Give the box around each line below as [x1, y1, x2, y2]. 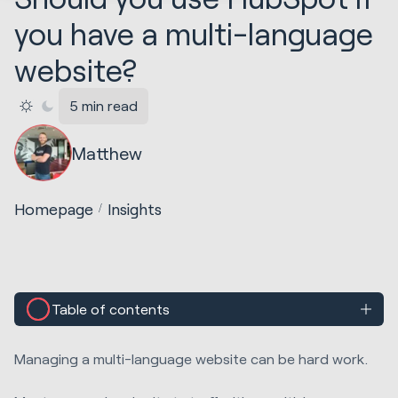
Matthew [71, 141, 142, 163]
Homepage [14, 198, 93, 219]
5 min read [69, 97, 139, 115]
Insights [107, 198, 163, 219]
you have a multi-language [14, 15, 373, 52]
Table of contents [52, 300, 171, 318]
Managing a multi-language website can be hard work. [14, 349, 368, 367]
